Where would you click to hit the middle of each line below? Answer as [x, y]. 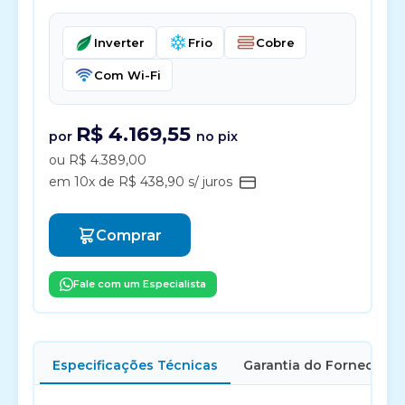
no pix [217, 137]
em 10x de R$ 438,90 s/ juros [142, 182]
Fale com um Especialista [140, 284]
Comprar [129, 235]
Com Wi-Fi [127, 75]
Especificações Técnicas [135, 365]
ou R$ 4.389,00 [98, 160]
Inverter [119, 42]
